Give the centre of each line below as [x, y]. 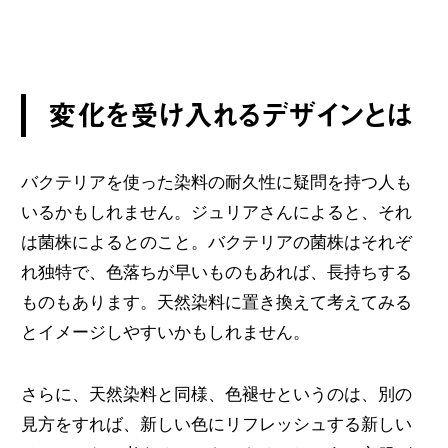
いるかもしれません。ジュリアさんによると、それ [216, 212]
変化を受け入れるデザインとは [230, 115]
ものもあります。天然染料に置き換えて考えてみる [216, 302]
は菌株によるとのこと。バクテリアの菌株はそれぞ [216, 242]
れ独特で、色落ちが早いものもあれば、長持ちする [216, 272]
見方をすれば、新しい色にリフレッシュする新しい [216, 423]
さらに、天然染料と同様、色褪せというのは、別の [216, 393]
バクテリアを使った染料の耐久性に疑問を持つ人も [216, 182]
